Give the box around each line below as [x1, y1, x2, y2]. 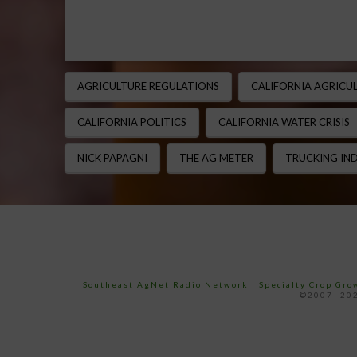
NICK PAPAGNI [76, 151, 147, 164]
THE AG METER [178, 151, 253, 164]
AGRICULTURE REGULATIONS [76, 79, 219, 92]
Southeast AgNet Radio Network [82, 279, 249, 289]
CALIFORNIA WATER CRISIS [218, 115, 350, 128]
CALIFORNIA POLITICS [76, 115, 186, 128]
